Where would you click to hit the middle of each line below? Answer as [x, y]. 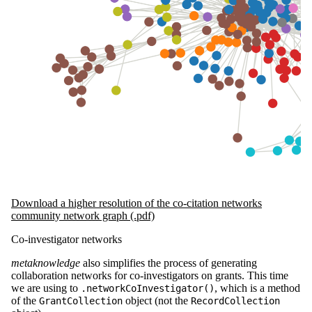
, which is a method [257, 288]
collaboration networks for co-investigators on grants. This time [150, 276]
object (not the [157, 301]
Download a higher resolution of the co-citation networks [136, 203]
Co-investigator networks [67, 240]
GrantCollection [81, 301]
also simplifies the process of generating [169, 263]
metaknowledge [46, 263]
